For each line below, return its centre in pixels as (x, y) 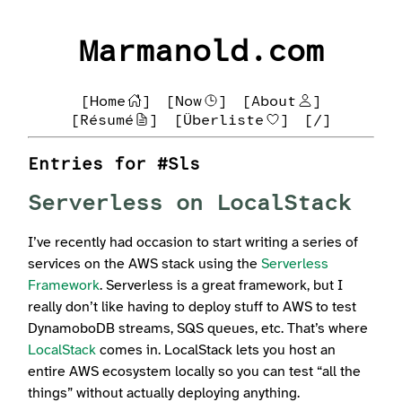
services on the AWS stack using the (145, 265)
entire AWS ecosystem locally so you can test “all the (195, 372)
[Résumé (102, 120)
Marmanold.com (201, 53)
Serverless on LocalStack (190, 204)
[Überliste (219, 120)
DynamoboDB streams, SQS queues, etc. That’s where (198, 329)
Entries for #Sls (114, 165)
